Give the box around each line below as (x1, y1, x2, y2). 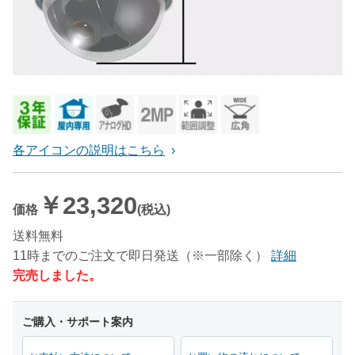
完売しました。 (13, 269, 101, 283)
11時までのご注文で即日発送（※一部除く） (13, 249, 268, 263)
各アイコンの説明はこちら (13, 143, 165, 157)
